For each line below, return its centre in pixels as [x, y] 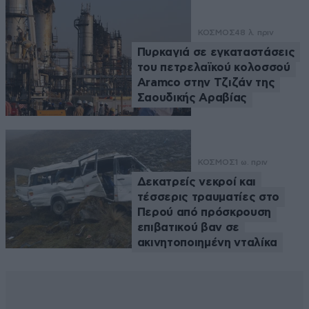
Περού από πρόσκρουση [204, 212]
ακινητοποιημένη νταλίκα [207, 242]
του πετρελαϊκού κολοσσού [213, 68]
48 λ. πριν [254, 33]
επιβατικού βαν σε [188, 227]
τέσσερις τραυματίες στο [208, 197]
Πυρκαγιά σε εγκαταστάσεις [216, 52]
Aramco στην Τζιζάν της [206, 83]
